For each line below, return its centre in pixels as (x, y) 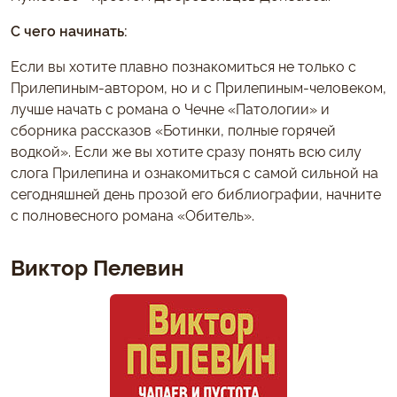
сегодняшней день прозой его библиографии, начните (196, 193)
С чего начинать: (69, 30)
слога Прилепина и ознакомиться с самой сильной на (195, 171)
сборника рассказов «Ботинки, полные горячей (173, 129)
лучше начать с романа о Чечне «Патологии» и (170, 108)
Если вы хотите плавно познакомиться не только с (183, 65)
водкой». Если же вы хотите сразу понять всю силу (186, 150)
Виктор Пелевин (97, 266)
